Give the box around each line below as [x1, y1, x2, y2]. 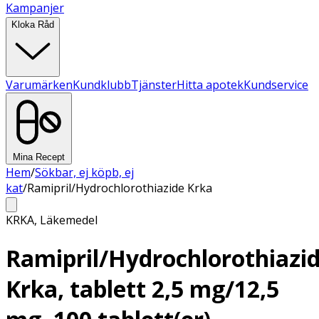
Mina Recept [13, 152, 65, 162]
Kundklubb [73, 77, 131, 93]
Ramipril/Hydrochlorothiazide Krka [27, 180, 212, 196]
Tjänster [131, 77, 177, 93]
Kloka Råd [11, 19, 54, 30]
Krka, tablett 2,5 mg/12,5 [6, 273, 279, 305]
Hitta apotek [177, 77, 244, 93]
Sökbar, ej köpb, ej [35, 164, 134, 180]
